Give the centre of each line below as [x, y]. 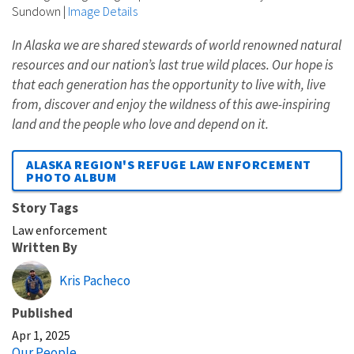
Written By [45, 248]
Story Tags [45, 208]
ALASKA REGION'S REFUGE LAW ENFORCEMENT [169, 165]
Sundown [36, 11]
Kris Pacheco [95, 281]
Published [42, 313]
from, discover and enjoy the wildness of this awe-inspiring [171, 105]
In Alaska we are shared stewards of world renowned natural [177, 45]
